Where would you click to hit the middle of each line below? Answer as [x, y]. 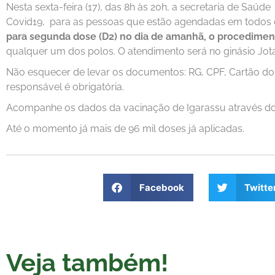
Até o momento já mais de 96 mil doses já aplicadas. [125, 129]
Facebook [161, 187]
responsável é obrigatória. [65, 87]
